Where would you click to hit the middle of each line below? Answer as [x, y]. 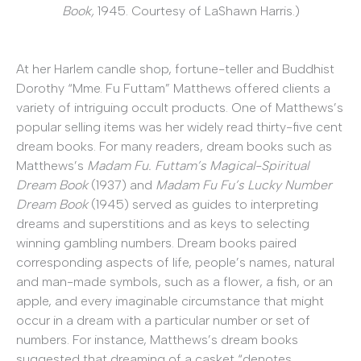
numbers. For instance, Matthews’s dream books [157, 339]
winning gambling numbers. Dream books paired [156, 243]
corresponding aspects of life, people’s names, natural [175, 262]
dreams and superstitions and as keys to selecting [163, 223]
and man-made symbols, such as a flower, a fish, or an [174, 281]
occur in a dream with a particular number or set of [163, 320]
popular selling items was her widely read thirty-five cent [179, 127]
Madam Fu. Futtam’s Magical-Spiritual [198, 165]
